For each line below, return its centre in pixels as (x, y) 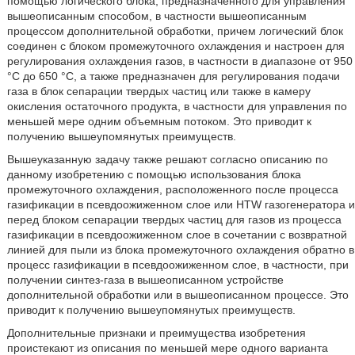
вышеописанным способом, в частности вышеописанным (157, 16)
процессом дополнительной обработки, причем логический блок (175, 31)
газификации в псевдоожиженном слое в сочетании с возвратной (177, 235)
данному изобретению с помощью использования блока (154, 174)
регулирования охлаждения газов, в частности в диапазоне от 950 (179, 61)
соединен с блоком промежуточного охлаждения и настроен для (176, 46)
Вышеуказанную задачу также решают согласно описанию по (167, 159)
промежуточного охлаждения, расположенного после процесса (172, 189)
